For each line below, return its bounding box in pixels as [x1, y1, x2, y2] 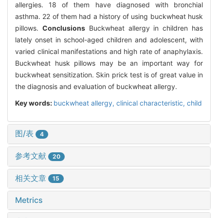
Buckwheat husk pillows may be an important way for [15, 59, 203, 68]
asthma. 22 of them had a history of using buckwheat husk [15, 12, 203, 21]
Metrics [15, 195, 43, 205]
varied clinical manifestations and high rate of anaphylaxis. [15, 47, 203, 56]
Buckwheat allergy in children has [85, 24, 203, 33]
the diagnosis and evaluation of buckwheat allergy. [15, 82, 177, 91]
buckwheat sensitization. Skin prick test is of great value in [15, 71, 203, 79]
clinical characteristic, [116, 99, 187, 108]
